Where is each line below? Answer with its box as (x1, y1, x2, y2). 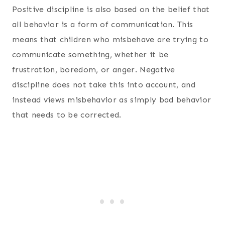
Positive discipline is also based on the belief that (12, 5, 210, 15)
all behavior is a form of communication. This (12, 20, 193, 30)
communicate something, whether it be (12, 50, 169, 60)
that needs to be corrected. (12, 110, 122, 120)
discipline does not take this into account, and (12, 80, 196, 90)
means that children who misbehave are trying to (12, 35, 209, 45)
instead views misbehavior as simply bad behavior (12, 95, 211, 105)
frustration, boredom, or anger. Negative (12, 65, 175, 75)
